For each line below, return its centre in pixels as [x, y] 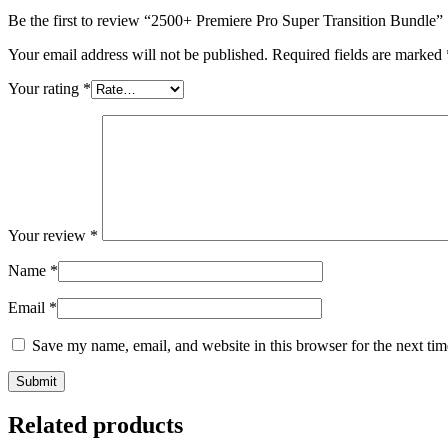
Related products [95, 424]
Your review [49, 235]
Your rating [45, 88]
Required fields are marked [359, 54]
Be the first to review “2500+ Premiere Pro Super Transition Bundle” [225, 20]
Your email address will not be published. [138, 54]
